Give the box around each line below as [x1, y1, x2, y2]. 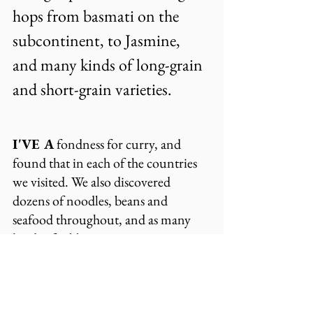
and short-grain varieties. [13, 78, 172, 100]
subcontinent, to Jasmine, [13, 29, 184, 51]
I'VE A [13, 135, 54, 153]
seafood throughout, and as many [13, 210, 194, 228]
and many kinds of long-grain [13, 54, 206, 75]
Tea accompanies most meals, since [13, 284, 201, 302]
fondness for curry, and [54, 135, 184, 153]
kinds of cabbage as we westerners [13, 229, 194, 247]
